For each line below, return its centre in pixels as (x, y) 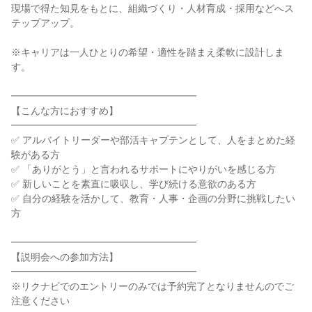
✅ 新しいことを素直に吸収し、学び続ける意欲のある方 (134, 184)
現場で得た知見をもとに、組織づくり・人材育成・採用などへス (153, 8)
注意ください (40, 301)
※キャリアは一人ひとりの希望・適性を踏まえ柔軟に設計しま (148, 52)
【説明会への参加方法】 (65, 257)
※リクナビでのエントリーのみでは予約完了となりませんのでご (153, 286)
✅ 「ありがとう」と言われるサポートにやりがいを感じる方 (143, 169)
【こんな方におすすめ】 (65, 111)
